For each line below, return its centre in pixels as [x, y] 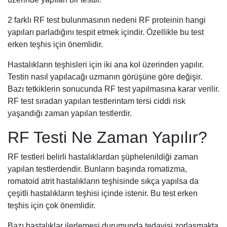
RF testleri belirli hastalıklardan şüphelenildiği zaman [103, 157]
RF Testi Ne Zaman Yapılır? [107, 137]
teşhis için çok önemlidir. [51, 205]
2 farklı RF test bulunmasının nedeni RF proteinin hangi [107, 20]
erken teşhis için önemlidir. [55, 44]
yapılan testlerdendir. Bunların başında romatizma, [97, 169]
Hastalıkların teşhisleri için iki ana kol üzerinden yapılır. [106, 64]
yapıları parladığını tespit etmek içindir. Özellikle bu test [106, 32]
